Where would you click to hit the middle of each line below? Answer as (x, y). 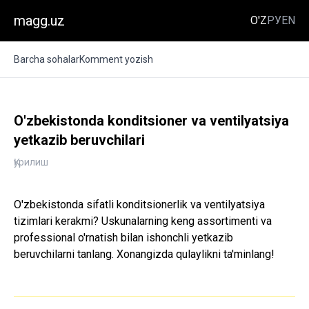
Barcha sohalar (47, 59)
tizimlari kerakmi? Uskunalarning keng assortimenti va (143, 221)
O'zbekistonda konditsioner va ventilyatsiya (151, 121)
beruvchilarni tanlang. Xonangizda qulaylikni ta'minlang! (144, 254)
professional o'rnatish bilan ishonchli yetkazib (123, 238)
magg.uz (39, 21)
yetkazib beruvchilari (79, 140)
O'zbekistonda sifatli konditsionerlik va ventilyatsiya (139, 205)
